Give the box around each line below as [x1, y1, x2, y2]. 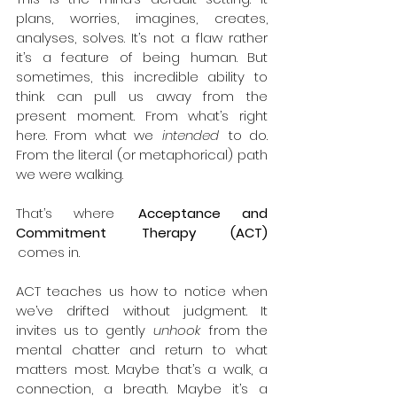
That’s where [16, 204, 138, 222]
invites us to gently [16, 321, 153, 339]
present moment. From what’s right [16, 106, 268, 125]
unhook [153, 321, 200, 339]
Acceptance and [137, 204, 269, 222]
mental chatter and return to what [16, 340, 268, 359]
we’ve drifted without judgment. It [16, 301, 268, 320]
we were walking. [16, 165, 127, 183]
